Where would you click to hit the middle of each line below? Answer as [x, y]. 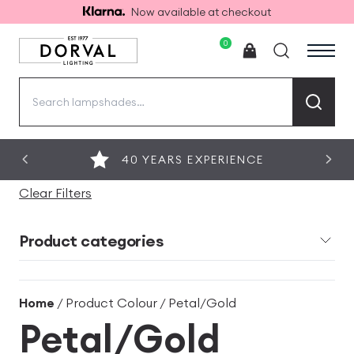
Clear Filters [55, 192]
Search [40, 89]
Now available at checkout [201, 12]
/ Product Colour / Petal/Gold [145, 302]
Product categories [91, 240]
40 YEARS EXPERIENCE [193, 159]
